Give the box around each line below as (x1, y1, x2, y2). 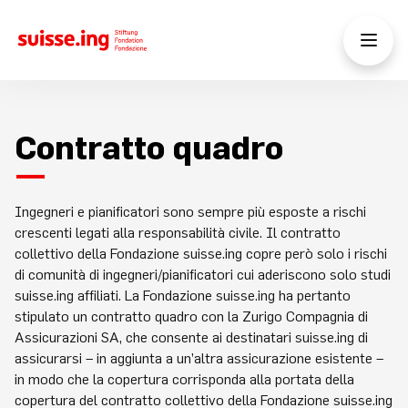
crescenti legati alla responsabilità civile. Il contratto (15, 224, 341, 240)
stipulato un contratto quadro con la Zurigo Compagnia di (15, 308, 368, 324)
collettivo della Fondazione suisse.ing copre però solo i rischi (15, 245, 387, 261)
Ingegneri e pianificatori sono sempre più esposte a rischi (15, 203, 366, 219)
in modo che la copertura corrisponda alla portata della (15, 371, 354, 387)
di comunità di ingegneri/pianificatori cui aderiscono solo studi (15, 266, 391, 282)
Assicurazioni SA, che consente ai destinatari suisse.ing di (15, 329, 368, 345)
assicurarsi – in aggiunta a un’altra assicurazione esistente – (15, 350, 383, 366)
